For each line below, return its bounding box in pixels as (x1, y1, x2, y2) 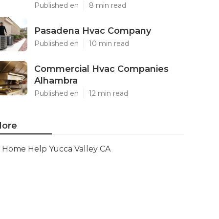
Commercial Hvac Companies (34, 64, 169, 74)
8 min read (89, 1, 126, 10)
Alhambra (34, 75, 78, 86)
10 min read (89, 39, 129, 48)
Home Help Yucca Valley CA (2, 144, 110, 153)
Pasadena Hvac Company (34, 25, 151, 36)
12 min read (89, 89, 128, 98)
